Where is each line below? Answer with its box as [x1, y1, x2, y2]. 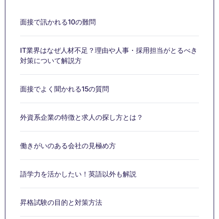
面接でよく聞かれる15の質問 [20, 85, 109, 93]
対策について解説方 [20, 56, 82, 65]
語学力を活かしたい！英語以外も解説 [20, 170, 136, 178]
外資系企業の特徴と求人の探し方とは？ [20, 113, 143, 122]
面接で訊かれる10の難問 [20, 18, 96, 26]
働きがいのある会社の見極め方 [20, 141, 116, 150]
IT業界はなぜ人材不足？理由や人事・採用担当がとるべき [20, 46, 197, 55]
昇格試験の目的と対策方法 [20, 198, 102, 207]
